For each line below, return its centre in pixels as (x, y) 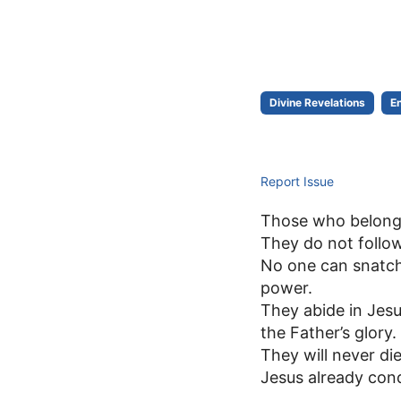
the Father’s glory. (329, 333)
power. (287, 288)
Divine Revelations (318, 102)
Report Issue (298, 182)
